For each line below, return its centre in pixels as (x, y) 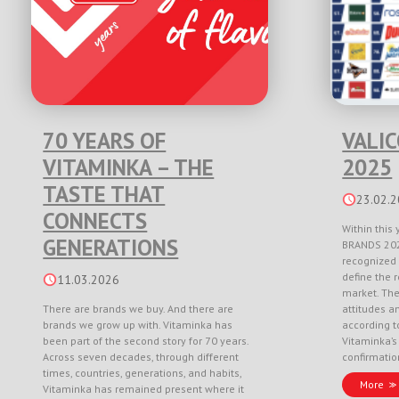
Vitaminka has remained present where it (144, 389)
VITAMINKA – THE (129, 167)
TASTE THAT (104, 194)
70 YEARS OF (105, 141)
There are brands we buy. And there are (138, 309)
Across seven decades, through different (141, 357)
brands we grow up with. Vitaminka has (138, 325)
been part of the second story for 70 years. (146, 341)
